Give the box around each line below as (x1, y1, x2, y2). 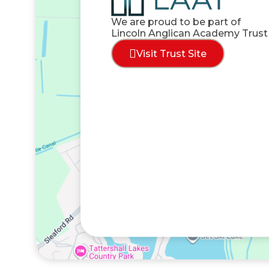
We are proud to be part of (110, 16, 241, 28)
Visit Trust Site (136, 47, 207, 59)
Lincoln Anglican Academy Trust (110, 27, 268, 39)
